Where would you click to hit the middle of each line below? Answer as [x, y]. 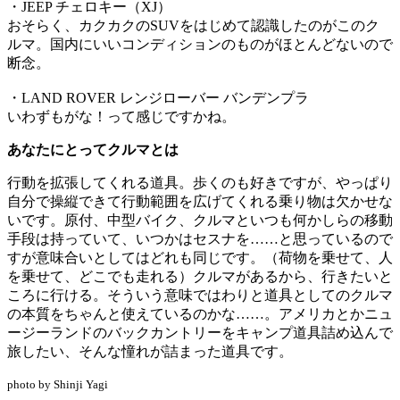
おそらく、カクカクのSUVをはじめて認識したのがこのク [193, 25]
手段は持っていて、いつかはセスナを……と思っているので [200, 238]
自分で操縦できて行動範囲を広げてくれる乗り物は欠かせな [200, 201]
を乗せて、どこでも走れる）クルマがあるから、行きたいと [200, 276]
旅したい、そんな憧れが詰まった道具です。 [150, 351]
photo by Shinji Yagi [58, 384]
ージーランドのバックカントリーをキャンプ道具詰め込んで [200, 332]
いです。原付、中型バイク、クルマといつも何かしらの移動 [200, 220]
